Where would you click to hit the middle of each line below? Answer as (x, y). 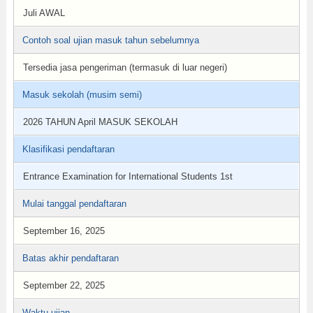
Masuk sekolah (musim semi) (82, 95)
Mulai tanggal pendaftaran (74, 204)
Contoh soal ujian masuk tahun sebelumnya (110, 40)
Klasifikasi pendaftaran (68, 149)
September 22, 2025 (64, 285)
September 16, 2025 (64, 231)
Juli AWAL (44, 13)
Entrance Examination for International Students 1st (128, 176)
